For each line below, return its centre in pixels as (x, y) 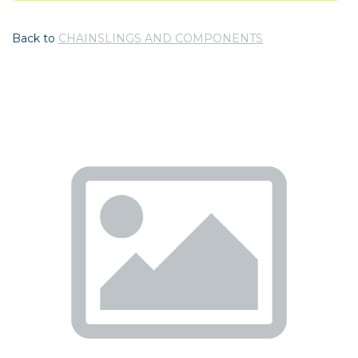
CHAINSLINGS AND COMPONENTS (161, 38)
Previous (95, 262)
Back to (34, 38)
